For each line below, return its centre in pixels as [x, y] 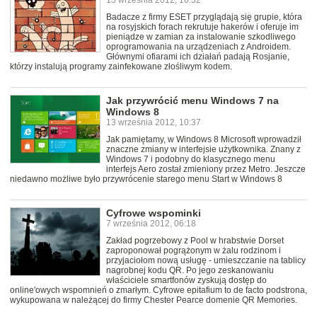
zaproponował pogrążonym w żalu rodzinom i [194, 251]
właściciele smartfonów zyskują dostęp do [186, 281]
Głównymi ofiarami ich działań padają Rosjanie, [198, 57]
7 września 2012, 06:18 [151, 224]
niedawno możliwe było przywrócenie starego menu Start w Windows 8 [146, 179]
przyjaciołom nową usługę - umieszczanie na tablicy [206, 261]
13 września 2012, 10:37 [154, 123]
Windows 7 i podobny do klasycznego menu [191, 160]
